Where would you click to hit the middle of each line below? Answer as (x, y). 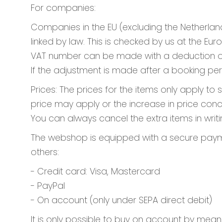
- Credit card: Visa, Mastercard (95, 171)
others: (45, 152)
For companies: (63, 8)
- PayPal (48, 186)
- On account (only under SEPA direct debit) (121, 200)
